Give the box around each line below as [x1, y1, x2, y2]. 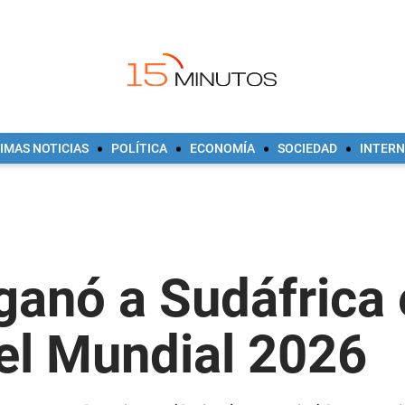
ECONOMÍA [190, 140, 255, 155]
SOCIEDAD [278, 140, 337, 155]
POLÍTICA [111, 140, 167, 155]
